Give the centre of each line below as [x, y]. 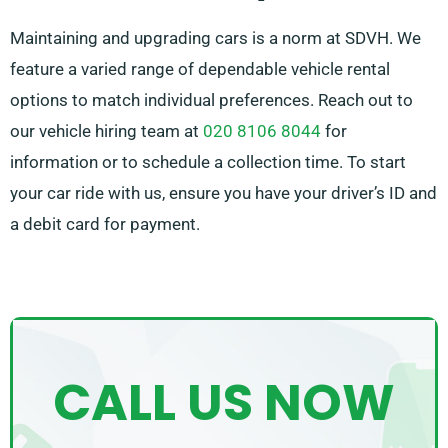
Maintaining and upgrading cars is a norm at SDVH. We [215, 38]
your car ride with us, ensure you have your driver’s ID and [223, 193]
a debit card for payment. [105, 224]
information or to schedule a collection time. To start [208, 162]
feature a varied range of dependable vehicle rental [200, 69]
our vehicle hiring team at [106, 131]
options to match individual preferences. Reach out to [211, 100]
